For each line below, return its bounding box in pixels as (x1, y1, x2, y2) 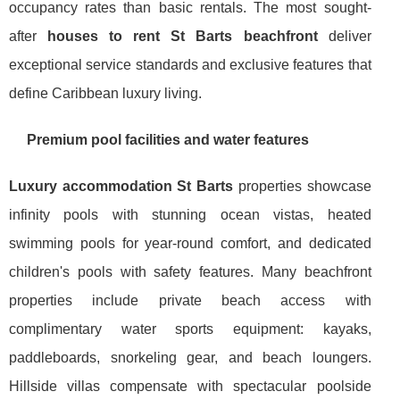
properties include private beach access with (9, 292, 371, 308)
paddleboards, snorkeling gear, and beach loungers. (9, 349, 371, 365)
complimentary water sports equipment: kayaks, (9, 321, 371, 337)
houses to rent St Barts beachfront (47, 28, 318, 44)
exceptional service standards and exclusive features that (9, 56, 371, 72)
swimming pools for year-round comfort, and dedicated (9, 235, 371, 251)
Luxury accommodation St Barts (9, 178, 234, 194)
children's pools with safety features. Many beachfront (9, 263, 371, 279)
